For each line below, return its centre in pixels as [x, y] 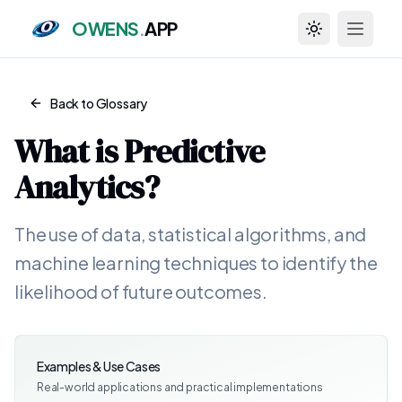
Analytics [79, 187]
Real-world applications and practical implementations [180, 387]
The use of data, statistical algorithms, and [191, 234]
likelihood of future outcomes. [141, 291]
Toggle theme [353, 36]
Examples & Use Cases [99, 366]
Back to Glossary [99, 103]
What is [69, 151]
